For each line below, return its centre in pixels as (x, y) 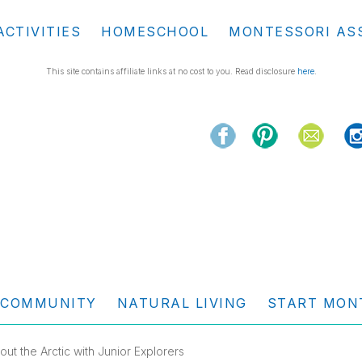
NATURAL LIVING (182, 303)
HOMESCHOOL (155, 32)
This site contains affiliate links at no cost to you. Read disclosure (171, 71)
